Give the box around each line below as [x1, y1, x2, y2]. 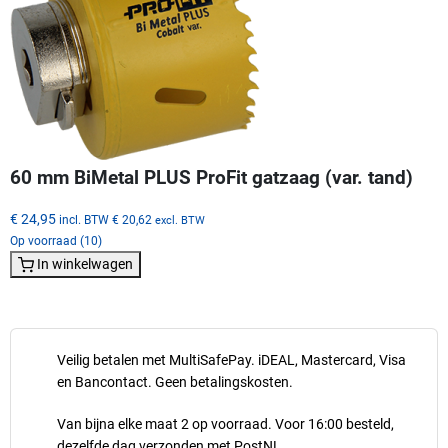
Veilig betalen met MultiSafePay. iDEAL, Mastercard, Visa [57, 351, 406, 368]
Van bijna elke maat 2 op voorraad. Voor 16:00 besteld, [57, 415, 394, 432]
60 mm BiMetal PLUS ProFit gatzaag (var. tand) [10, 166, 413, 189]
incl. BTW [59, 211, 109, 227]
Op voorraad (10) [10, 233, 102, 248]
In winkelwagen [37, 255, 133, 272]
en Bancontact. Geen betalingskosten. [57, 373, 293, 390]
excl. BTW [155, 213, 205, 227]
